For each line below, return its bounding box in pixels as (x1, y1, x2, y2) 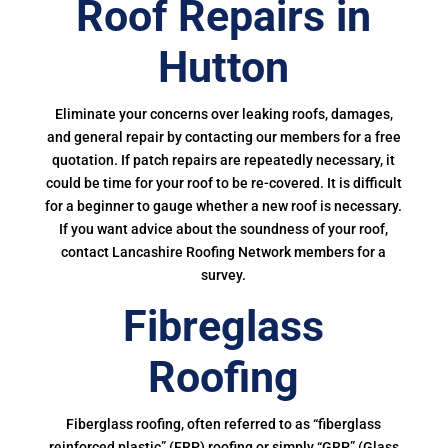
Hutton (158, 42, 290, 92)
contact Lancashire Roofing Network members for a (61, 244, 387, 260)
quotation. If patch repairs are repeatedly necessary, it (52, 152, 396, 168)
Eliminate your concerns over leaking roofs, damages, (54, 106, 393, 122)
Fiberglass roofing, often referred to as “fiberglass (66, 416, 382, 432)
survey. (201, 267, 247, 283)
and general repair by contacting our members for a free (46, 129, 401, 145)
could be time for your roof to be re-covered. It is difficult (45, 175, 402, 191)
